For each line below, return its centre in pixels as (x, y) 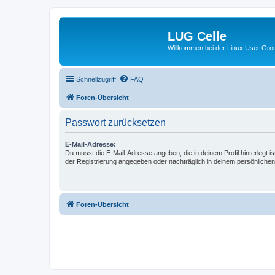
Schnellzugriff (96, 79)
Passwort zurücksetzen (115, 122)
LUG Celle (197, 36)
